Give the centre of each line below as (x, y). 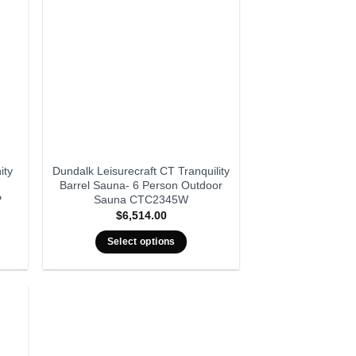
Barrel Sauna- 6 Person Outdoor (141, 185)
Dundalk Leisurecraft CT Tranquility (141, 171)
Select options (141, 241)
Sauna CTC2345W (141, 199)
